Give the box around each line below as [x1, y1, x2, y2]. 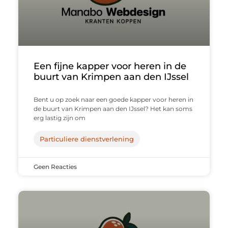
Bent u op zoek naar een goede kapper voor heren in [33, 96, 193, 104]
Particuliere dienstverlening [39, 135, 134, 144]
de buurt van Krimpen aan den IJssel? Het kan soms [33, 105, 192, 113]
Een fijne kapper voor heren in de [33, 61, 186, 72]
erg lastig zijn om [33, 114, 85, 122]
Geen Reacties [33, 163, 77, 171]
